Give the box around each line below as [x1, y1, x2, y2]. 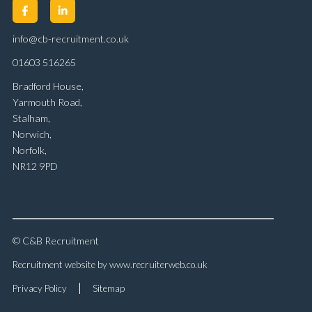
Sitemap [93, 283, 125, 295]
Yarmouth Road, [13, 95, 82, 108]
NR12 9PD [13, 159, 58, 172]
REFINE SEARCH [107, 286, 204, 302]
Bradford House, [13, 79, 84, 92]
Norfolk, [13, 143, 47, 156]
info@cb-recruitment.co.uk [13, 33, 129, 45]
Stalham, [13, 111, 50, 124]
